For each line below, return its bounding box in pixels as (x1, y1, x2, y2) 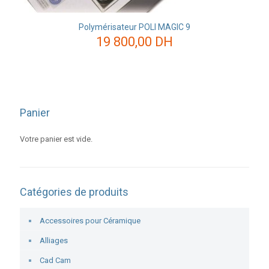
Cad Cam (40, 256, 71, 265)
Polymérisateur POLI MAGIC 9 (79, 22, 190, 32)
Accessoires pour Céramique (40, 216, 141, 225)
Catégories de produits (20, 186, 128, 198)
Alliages (40, 236, 68, 245)
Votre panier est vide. (20, 134, 92, 144)
